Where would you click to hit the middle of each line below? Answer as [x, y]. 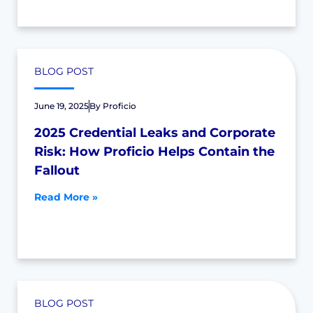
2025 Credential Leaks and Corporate [155, 133]
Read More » [66, 197]
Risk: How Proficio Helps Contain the [154, 152]
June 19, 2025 [61, 106]
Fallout [57, 170]
